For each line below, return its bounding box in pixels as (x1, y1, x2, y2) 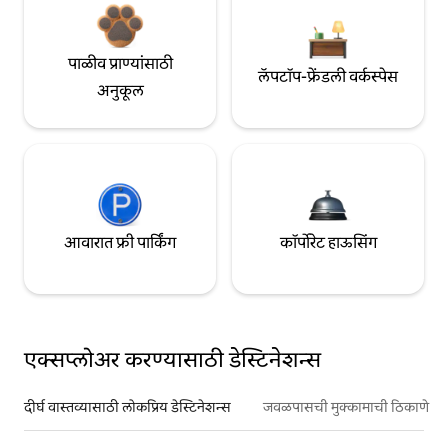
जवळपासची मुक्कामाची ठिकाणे (263, 397, 429, 416)
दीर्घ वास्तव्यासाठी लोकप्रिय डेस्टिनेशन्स (24, 397, 231, 416)
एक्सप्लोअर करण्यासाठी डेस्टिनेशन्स (24, 344, 321, 374)
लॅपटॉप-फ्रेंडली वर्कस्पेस (258, 66, 398, 88)
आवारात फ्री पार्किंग (64, 232, 176, 254)
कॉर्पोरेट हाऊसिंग (279, 232, 377, 254)
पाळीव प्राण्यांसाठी (67, 52, 173, 74)
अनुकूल (96, 79, 144, 101)
